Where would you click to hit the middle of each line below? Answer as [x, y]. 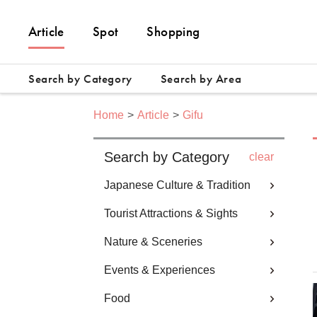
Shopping [173, 31]
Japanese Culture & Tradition [177, 185]
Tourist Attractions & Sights [171, 213]
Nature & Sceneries [153, 242]
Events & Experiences [160, 270]
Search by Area [201, 79]
